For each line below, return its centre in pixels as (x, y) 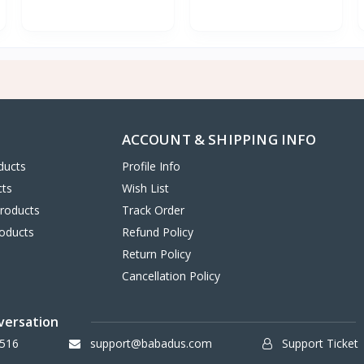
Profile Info (151, 166)
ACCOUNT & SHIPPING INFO (219, 139)
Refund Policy (157, 232)
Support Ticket (319, 343)
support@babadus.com (149, 343)
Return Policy (156, 254)
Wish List (145, 188)
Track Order (153, 210)
